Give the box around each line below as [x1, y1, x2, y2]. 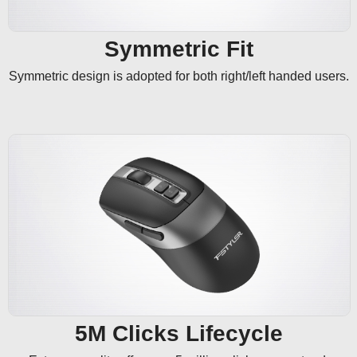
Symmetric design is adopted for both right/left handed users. [8, 69, 349, 84]
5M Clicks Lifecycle [74, 321, 283, 347]
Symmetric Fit [104, 37, 253, 62]
